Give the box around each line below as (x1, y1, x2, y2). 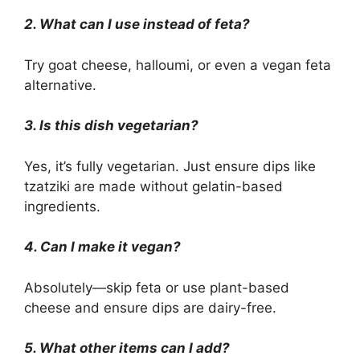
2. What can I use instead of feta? (24, 16, 250, 33)
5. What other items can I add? (24, 340, 230, 357)
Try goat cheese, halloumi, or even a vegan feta (24, 56, 331, 73)
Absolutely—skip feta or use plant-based (24, 279, 289, 296)
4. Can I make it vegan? (24, 239, 181, 256)
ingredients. (24, 198, 100, 215)
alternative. (24, 76, 96, 93)
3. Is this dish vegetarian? (24, 117, 198, 134)
